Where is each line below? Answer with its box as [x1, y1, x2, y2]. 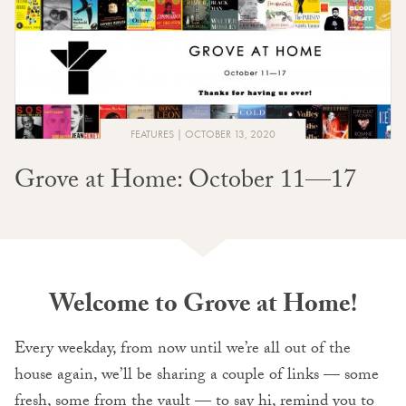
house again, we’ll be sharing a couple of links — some [14, 362, 379, 391]
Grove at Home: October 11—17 [14, 161, 356, 206]
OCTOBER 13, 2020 [185, 127, 275, 142]
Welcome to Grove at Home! [49, 285, 357, 330]
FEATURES [130, 127, 174, 142]
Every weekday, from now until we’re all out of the [14, 336, 351, 365]
